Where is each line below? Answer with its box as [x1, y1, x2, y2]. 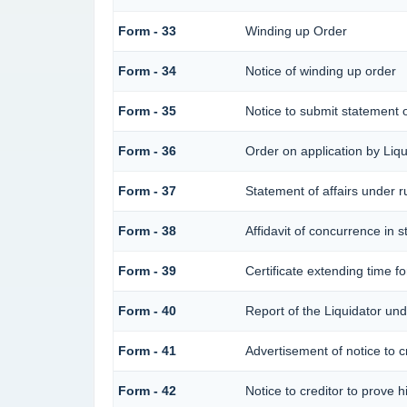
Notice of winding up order [244, 64, 396, 79]
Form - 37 [117, 184, 176, 199]
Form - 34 [117, 64, 176, 79]
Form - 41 [117, 343, 176, 359]
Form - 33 [117, 24, 176, 39]
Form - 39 [117, 263, 176, 279]
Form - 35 [117, 104, 176, 119]
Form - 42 [117, 383, 176, 399]
